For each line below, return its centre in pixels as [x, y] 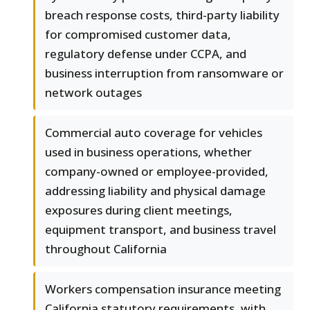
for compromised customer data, [138, 35]
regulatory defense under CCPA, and [146, 54]
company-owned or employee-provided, [157, 172]
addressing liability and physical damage [155, 191]
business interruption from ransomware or [164, 73]
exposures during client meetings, [139, 210]
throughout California [106, 249]
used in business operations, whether [148, 152]
